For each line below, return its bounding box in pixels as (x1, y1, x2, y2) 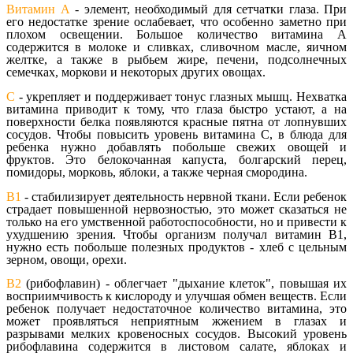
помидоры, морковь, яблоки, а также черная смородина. (6, 165, 307, 179)
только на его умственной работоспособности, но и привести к (6, 214, 347, 229)
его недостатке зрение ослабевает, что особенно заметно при (6, 15, 347, 29)
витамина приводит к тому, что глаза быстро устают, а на (6, 102, 347, 116)
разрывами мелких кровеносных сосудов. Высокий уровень (6, 327, 347, 341)
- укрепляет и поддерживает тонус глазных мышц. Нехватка (18, 89, 347, 103)
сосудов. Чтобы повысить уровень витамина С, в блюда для (6, 127, 347, 141)
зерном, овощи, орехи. (6, 252, 127, 266)
